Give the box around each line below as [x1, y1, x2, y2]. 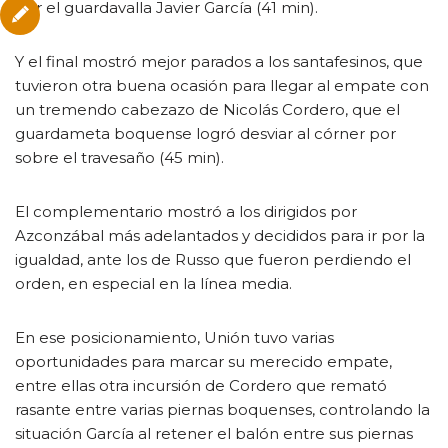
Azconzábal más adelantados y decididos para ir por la [15, 225, 425, 245]
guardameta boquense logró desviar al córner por [15, 123, 396, 143]
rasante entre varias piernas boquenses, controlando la [15, 399, 430, 419]
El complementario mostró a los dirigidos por [15, 201, 357, 221]
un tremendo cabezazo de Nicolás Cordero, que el [15, 99, 400, 119]
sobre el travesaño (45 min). [15, 147, 224, 167]
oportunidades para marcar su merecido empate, [15, 351, 392, 371]
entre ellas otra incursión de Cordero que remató [15, 375, 387, 395]
